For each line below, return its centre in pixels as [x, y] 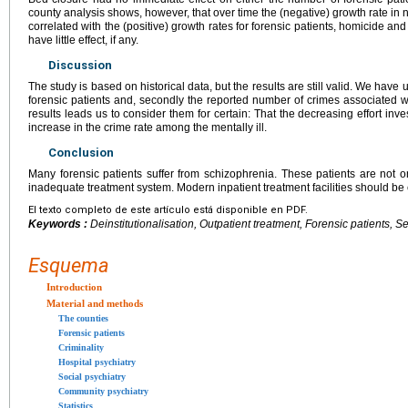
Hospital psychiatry [97, 362]
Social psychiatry [92, 376]
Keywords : [59, 224]
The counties [83, 318]
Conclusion [81, 152]
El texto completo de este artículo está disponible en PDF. [168, 209]
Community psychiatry [103, 391]
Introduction [74, 286]
